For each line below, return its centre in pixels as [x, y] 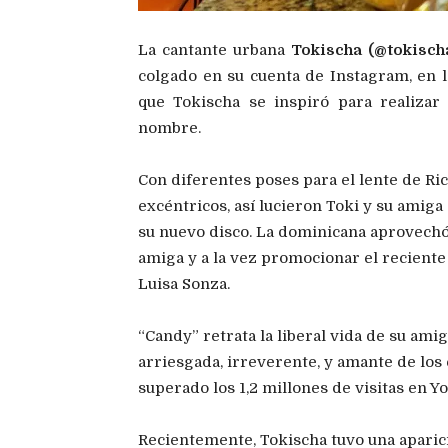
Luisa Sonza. [184, 284]
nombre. [169, 128]
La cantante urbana [214, 50]
